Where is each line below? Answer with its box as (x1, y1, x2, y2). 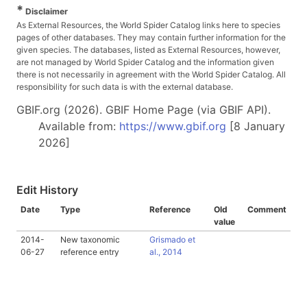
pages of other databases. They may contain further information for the (16, 32, 286, 43)
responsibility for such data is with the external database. (16, 82, 233, 93)
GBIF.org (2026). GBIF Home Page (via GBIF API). (16, 103, 271, 117)
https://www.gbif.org (119, 119, 226, 134)
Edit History (16, 183, 78, 197)
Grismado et (149, 234, 195, 245)
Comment (247, 204, 286, 215)
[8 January (226, 119, 285, 134)
